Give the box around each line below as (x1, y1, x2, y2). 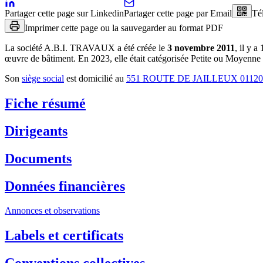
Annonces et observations (5, 205, 100, 216)
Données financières (5, 178, 125, 194)
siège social (22, 73, 64, 83)
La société (5, 42, 42, 53)
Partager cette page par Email (124, 8, 232, 18)
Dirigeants (5, 123, 68, 139)
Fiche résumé (5, 95, 86, 111)
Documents (5, 150, 72, 166)
